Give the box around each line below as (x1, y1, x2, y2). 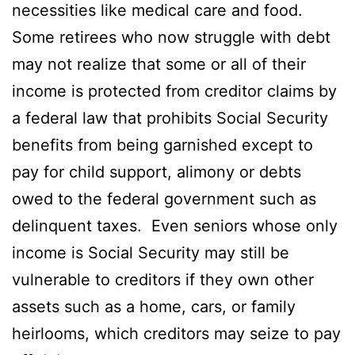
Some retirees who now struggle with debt (12, 27, 330, 47)
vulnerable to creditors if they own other (12, 269, 314, 289)
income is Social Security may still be (12, 242, 289, 262)
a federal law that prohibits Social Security (12, 108, 328, 128)
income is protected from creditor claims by (12, 81, 337, 101)
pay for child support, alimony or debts (12, 162, 301, 181)
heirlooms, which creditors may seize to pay (12, 323, 341, 343)
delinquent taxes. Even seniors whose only (12, 216, 338, 235)
